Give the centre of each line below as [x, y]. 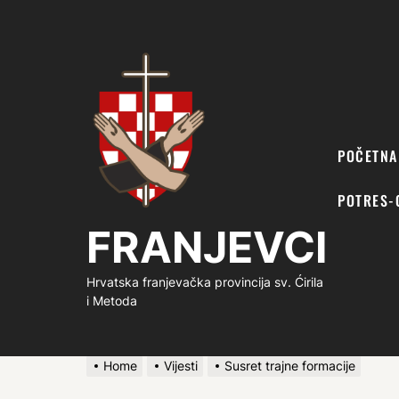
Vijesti [181, 366]
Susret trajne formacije [290, 366]
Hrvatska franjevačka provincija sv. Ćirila [205, 282]
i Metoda [112, 301]
